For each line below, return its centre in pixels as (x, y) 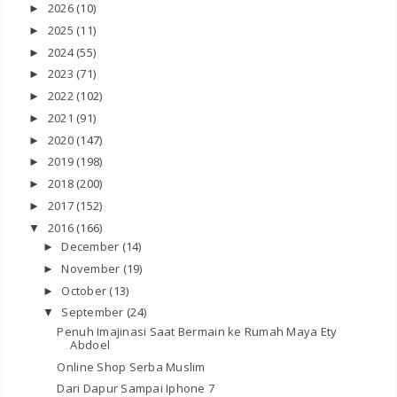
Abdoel (90, 344)
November (92, 268)
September (94, 312)
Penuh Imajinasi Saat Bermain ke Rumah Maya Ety (197, 331)
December (92, 247)
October (86, 290)
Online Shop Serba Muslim (131, 366)
